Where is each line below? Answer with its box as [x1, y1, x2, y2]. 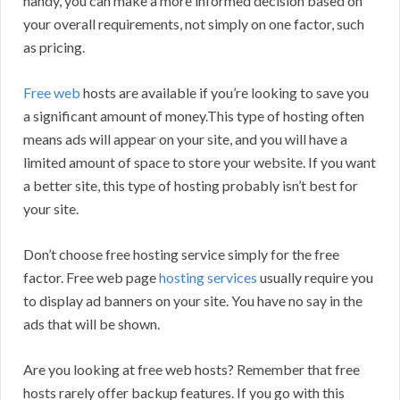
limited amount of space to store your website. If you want [23, 154, 376, 171]
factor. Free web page [23, 269, 159, 287]
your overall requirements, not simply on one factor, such [23, 15, 364, 33]
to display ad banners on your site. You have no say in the [23, 292, 362, 310]
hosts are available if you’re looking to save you [80, 84, 369, 102]
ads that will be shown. [23, 315, 160, 333]
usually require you [257, 269, 373, 287]
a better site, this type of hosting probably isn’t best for [23, 177, 358, 195]
